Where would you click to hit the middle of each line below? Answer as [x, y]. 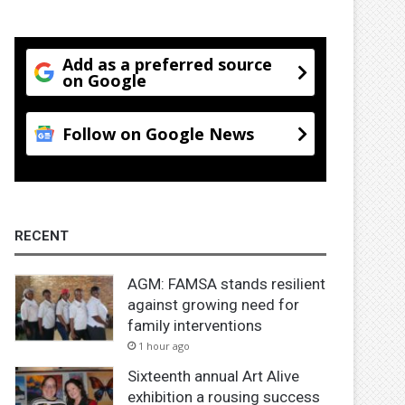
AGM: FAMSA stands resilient [227, 283]
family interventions [195, 325]
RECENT [42, 235]
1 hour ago [165, 345]
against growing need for [214, 304]
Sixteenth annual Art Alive [214, 376]
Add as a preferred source [168, 64]
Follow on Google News [159, 133]
